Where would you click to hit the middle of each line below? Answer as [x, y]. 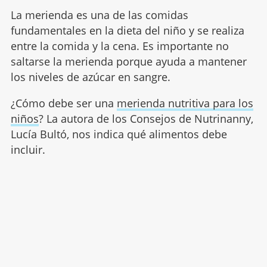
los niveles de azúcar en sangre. [90, 77]
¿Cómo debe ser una [63, 103]
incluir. [28, 149]
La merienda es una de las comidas [99, 15]
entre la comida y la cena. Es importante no [119, 46]
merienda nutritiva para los [185, 103]
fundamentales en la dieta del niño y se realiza [127, 30]
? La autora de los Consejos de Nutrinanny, [146, 118]
